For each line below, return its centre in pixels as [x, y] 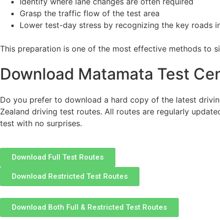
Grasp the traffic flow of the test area [90, 13]
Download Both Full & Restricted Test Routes [89, 207]
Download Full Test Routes [58, 157]
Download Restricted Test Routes [70, 177]
